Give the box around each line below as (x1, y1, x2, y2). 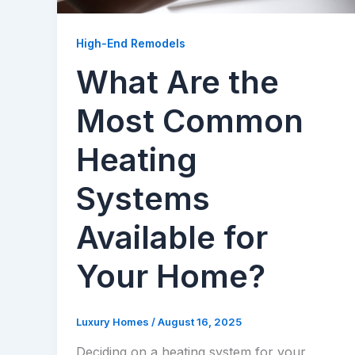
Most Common (76, 101, 303, 141)
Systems (76, 179, 210, 219)
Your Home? (76, 257, 265, 296)
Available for (76, 218, 268, 258)
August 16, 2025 (158, 315, 242, 329)
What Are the (76, 63, 279, 102)
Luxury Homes (76, 315, 151, 329)
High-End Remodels (76, 36, 185, 50)
